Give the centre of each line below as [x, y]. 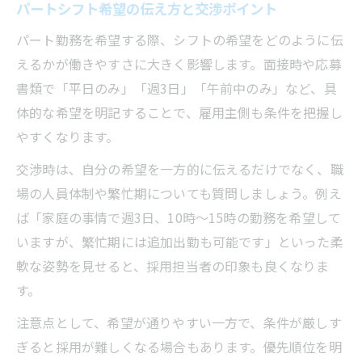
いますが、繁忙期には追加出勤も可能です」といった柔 [180, 241]
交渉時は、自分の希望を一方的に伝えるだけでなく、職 [180, 168]
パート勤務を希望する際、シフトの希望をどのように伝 [180, 39]
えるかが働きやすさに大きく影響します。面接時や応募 [179, 63]
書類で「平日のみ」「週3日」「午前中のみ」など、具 [177, 88]
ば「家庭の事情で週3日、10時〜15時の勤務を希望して [179, 217]
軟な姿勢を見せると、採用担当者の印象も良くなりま [173, 265]
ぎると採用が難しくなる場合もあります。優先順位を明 [179, 346]
